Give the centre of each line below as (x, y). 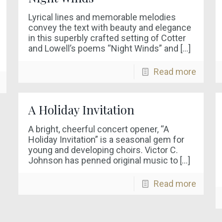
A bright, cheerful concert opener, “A (98, 129)
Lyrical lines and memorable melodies (102, 17)
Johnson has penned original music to (103, 160)
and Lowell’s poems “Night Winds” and (103, 48)
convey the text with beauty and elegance (110, 28)
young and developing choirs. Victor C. (103, 150)
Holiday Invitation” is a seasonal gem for (106, 139)
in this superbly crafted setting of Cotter (107, 38)
